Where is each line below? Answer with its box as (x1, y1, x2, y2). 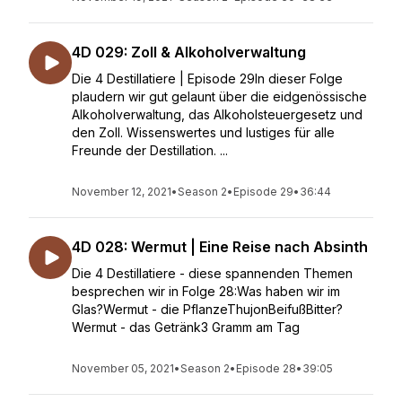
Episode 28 (236, 362, 296, 375)
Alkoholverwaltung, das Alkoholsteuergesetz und (72, 107, 363, 122)
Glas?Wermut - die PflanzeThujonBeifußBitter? (72, 301, 343, 317)
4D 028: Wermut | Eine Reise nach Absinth (72, 238, 368, 256)
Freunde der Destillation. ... (72, 143, 228, 158)
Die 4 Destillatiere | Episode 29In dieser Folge (72, 71, 343, 86)
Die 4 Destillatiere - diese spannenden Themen (72, 266, 353, 281)
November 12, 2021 (72, 185, 171, 198)
